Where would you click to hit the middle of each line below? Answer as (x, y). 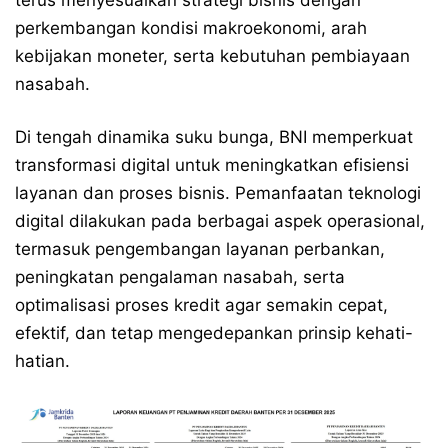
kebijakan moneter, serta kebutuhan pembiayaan (212, 56)
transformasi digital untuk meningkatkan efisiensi (212, 165)
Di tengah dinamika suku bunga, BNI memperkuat (214, 137)
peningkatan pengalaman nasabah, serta (180, 277)
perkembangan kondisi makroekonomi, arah (191, 28)
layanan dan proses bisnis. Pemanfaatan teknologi (218, 193)
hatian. (42, 361)
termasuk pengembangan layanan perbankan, (200, 249)
